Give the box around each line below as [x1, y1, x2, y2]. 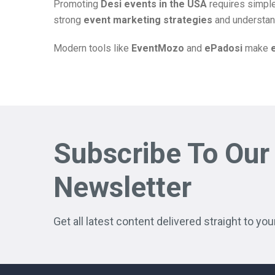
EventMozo [131, 42, 184, 54]
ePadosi [204, 42, 242, 54]
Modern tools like [53, 42, 131, 54]
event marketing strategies [83, 14, 212, 26]
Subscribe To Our [53, 136, 269, 170]
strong [53, 14, 83, 26]
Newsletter [53, 170, 192, 204]
